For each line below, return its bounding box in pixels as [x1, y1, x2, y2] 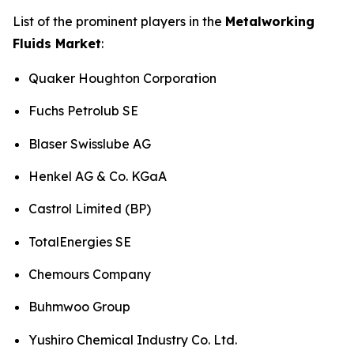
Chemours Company [28, 265, 151, 282]
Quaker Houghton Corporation [28, 70, 217, 86]
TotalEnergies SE [28, 233, 131, 250]
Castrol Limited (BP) [28, 201, 151, 217]
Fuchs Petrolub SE [28, 103, 138, 119]
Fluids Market [13, 36, 101, 51]
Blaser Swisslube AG [28, 135, 151, 152]
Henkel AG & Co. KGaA [28, 168, 167, 184]
